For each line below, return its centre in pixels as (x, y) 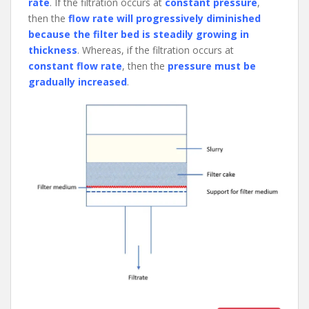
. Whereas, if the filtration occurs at (156, 50)
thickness (53, 50)
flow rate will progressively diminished (165, 19)
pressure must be (212, 66)
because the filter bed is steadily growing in (139, 34)
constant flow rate (75, 66)
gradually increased (78, 82)
